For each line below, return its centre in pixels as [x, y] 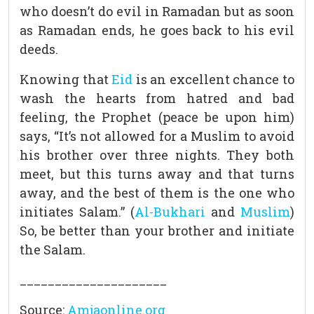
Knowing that [66, 80]
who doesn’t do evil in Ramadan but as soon [157, 12]
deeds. [39, 49]
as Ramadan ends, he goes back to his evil [157, 30]
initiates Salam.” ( [77, 212]
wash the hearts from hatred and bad [157, 98]
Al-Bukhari [170, 212]
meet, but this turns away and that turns [157, 174]
